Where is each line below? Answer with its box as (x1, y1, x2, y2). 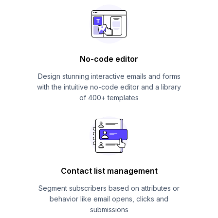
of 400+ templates (79, 93, 139, 102)
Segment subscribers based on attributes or (38, 183, 180, 192)
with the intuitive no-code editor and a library (37, 82, 181, 91)
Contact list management (60, 165, 158, 176)
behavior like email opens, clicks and (50, 194, 168, 203)
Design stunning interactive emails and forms (37, 72, 181, 80)
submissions (90, 205, 128, 214)
